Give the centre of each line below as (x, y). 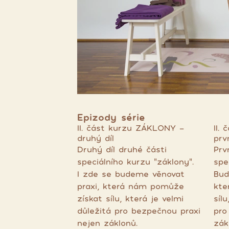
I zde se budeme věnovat (131, 174)
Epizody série (111, 117)
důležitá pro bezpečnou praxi (139, 211)
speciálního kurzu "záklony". (135, 162)
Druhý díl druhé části (122, 149)
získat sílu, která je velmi (130, 198)
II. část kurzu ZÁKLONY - (130, 128)
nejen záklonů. (109, 223)
